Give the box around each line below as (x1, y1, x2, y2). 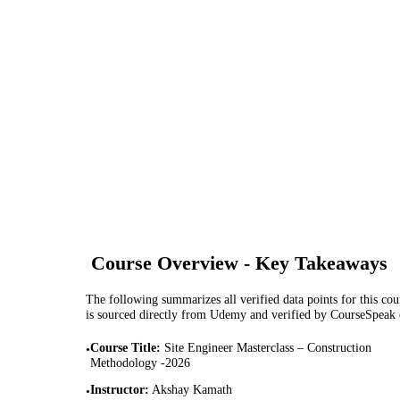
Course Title (90, 339, 156, 354)
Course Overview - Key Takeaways (91, 251, 387, 274)
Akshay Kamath (152, 382, 232, 397)
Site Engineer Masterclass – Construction (164, 339, 371, 354)
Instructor (90, 382, 145, 397)
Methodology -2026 (90, 354, 190, 370)
